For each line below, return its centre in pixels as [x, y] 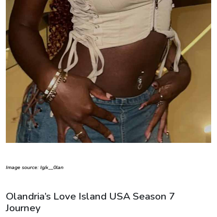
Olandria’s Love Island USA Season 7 [90, 196]
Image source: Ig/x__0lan [35, 168]
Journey [23, 208]
